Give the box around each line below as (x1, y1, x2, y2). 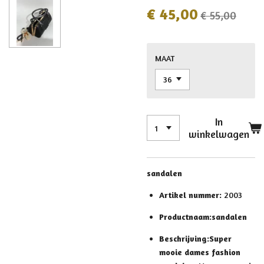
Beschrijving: (159, 233, 209, 244)
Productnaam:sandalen (159, 212, 247, 222)
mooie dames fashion (159, 247, 240, 258)
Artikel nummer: (159, 190, 224, 200)
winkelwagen (188, 128, 249, 141)
